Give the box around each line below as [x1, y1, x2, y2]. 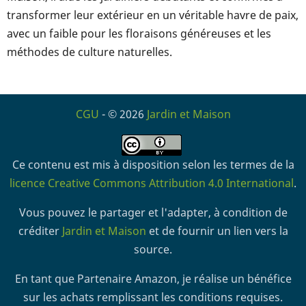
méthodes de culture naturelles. [7, 44, 172, 59]
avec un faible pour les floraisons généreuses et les [7, 25, 271, 41]
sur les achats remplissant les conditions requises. [23, 289, 283, 305]
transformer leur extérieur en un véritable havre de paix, [7, 7, 298, 23]
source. [134, 241, 172, 257]
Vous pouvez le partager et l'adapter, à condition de [18, 204, 288, 220]
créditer [18, 223, 62, 238]
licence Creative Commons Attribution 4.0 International [10, 175, 294, 191]
